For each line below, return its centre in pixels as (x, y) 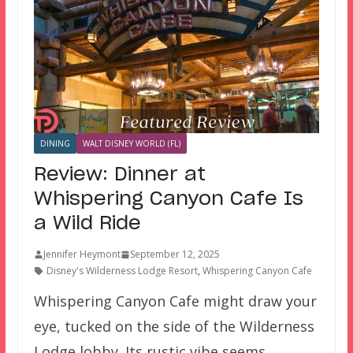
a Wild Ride (87, 224)
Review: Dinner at (119, 175)
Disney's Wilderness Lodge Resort (122, 271)
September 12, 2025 (175, 255)
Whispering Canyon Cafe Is (168, 200)
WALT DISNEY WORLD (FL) (131, 144)
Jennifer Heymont (82, 255)
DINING (55, 144)
